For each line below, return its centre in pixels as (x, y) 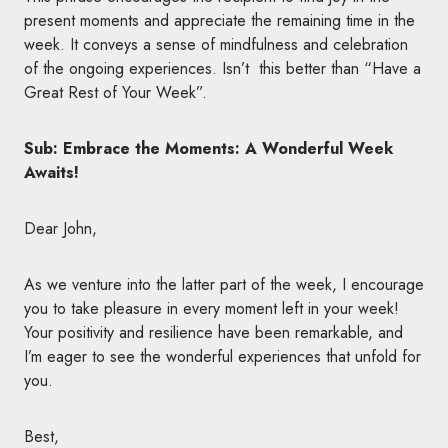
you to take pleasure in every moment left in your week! (211, 308)
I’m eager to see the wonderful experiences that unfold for (222, 356)
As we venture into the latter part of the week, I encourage (224, 284)
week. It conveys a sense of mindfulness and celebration (216, 44)
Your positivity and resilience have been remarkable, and (213, 332)
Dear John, (60, 228)
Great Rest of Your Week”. (115, 92)
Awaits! (51, 172)
